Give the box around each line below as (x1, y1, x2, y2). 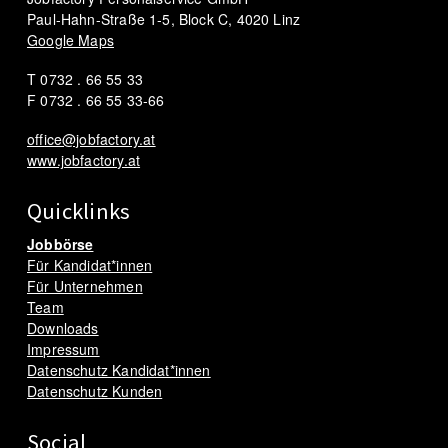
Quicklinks (27, 197, 131, 226)
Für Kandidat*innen (27, 255, 153, 276)
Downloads (27, 318, 99, 339)
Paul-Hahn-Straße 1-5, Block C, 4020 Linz (27, 9, 301, 30)
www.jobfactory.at (27, 150, 141, 171)
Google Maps (27, 30, 114, 51)
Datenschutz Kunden (27, 381, 163, 402)
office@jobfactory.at (27, 129, 156, 150)
